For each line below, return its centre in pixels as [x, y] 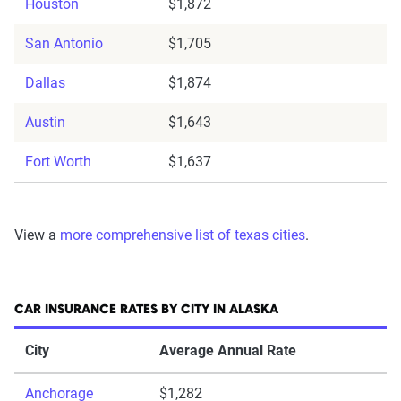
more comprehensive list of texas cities [183, 235]
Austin [45, 122]
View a [37, 235]
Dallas [45, 83]
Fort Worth [58, 162]
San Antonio [64, 43]
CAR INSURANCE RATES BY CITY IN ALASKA [146, 310]
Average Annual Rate [228, 350]
